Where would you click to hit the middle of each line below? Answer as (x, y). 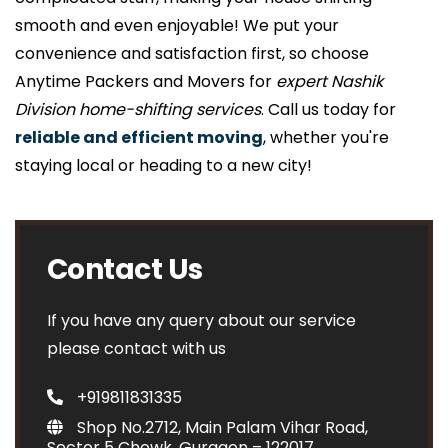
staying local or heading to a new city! (163, 165)
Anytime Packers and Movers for (145, 81)
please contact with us (136, 348)
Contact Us (125, 269)
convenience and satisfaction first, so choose (192, 53)
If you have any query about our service (201, 320)
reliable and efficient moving (139, 137)
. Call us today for (328, 109)
